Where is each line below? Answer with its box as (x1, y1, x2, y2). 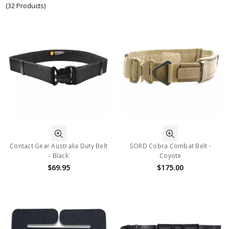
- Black (49, 151, 68, 161)
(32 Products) (6, 1, 46, 11)
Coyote (159, 151, 181, 161)
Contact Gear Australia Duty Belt (10, 142, 108, 151)
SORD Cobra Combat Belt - (129, 142, 211, 151)
